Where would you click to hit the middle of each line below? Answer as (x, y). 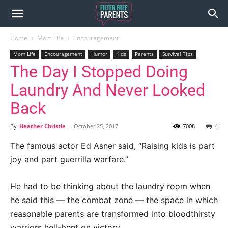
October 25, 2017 (96, 126)
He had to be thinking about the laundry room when (110, 186)
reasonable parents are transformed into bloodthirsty (113, 214)
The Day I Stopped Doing (99, 72)
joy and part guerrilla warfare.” (69, 159)
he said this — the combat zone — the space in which (114, 200)
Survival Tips (178, 54)
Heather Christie (42, 126)
